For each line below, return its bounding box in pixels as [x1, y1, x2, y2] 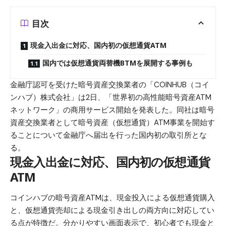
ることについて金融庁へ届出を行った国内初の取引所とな [10, 130, 207, 140]
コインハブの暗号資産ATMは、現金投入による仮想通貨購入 [10, 193, 215, 203]
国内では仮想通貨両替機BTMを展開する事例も [42, 58, 193, 68]
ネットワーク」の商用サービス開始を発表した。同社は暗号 [10, 105, 214, 115]
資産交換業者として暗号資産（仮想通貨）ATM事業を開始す [10, 118, 215, 128]
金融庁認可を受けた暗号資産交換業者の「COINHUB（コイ [10, 80, 209, 90]
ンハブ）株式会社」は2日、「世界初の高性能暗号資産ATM [10, 92, 211, 102]
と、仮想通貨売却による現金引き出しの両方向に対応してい [10, 205, 214, 216]
